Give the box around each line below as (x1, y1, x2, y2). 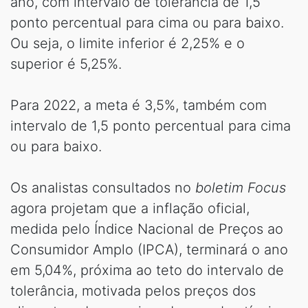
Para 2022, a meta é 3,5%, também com (10, 96, 267, 113)
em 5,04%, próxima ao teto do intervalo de (10, 261, 284, 278)
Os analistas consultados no (10, 179, 191, 196)
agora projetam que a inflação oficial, (10, 199, 250, 217)
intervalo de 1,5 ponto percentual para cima (10, 117, 291, 134)
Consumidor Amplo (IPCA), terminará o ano (10, 241, 288, 258)
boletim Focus (191, 179, 286, 196)
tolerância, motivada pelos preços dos (10, 282, 256, 299)
